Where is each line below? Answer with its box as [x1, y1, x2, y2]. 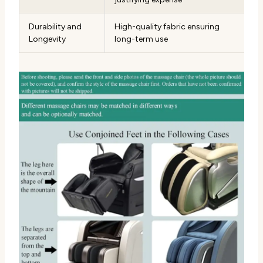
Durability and [29, 22, 82, 32]
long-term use [114, 34, 168, 45]
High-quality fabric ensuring [114, 22, 220, 32]
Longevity [29, 34, 66, 45]
